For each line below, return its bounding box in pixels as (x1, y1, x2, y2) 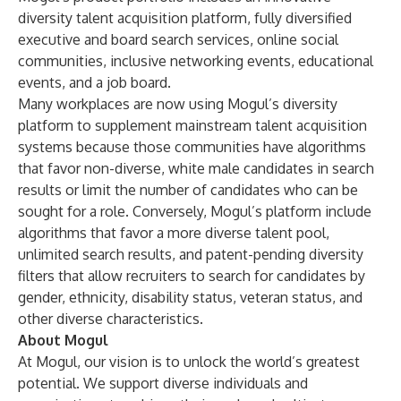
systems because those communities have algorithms (18, 138, 366, 156)
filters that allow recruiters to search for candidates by (18, 267, 365, 285)
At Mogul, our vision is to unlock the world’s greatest (18, 353, 360, 371)
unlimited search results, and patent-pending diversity (18, 245, 363, 263)
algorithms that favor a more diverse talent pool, (18, 224, 329, 242)
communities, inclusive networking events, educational (18, 52, 373, 70)
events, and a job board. (18, 73, 171, 91)
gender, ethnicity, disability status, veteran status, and (18, 288, 363, 306)
